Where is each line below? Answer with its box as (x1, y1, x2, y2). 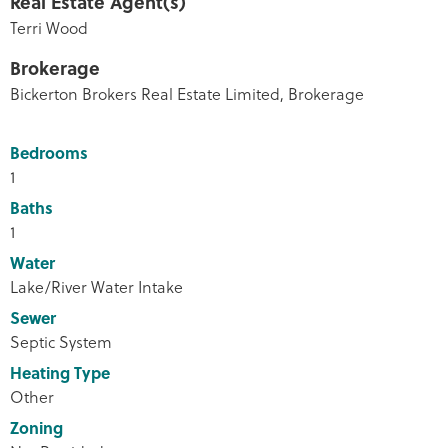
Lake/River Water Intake (10, 274, 183, 298)
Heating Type (10, 360, 110, 384)
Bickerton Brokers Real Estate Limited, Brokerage (10, 81, 364, 105)
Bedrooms (10, 140, 88, 164)
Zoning (10, 415, 63, 439)
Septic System (10, 329, 112, 353)
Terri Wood (10, 15, 88, 39)
